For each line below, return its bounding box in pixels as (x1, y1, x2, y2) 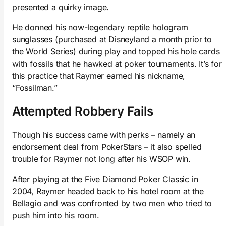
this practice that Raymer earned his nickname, (12, 70, 186, 81)
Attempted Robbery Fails (12, 103, 153, 119)
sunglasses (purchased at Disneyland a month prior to (12, 34, 212, 44)
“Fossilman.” (12, 82, 58, 93)
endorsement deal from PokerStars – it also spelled (12, 142, 202, 152)
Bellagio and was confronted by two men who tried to (12, 198, 212, 209)
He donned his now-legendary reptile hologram (12, 22, 188, 32)
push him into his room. (12, 210, 99, 221)
